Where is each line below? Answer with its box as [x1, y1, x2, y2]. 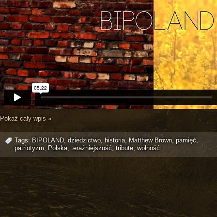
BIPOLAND [32, 136, 64, 144]
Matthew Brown [129, 136, 172, 144]
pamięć [176, 136, 196, 144]
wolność [137, 144, 160, 152]
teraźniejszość [71, 144, 112, 152]
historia [105, 136, 125, 144]
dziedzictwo [68, 136, 101, 144]
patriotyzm [15, 144, 44, 152]
